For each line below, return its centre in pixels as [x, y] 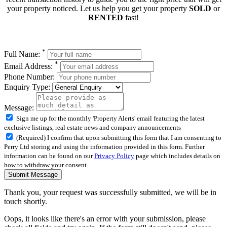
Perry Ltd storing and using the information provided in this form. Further [104, 147]
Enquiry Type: [27, 87]
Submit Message [33, 175]
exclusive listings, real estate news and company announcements [92, 128]
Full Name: [23, 54]
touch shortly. [26, 202]
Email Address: [29, 66]
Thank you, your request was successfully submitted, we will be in [110, 193]
